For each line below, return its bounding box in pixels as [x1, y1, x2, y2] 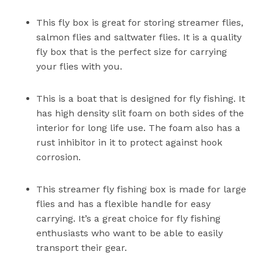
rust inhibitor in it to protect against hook [36, 137, 223, 149]
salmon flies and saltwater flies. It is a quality [36, 32, 242, 43]
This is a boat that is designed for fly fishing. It [36, 93, 246, 105]
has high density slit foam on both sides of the [36, 108, 244, 119]
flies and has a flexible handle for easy [36, 198, 211, 210]
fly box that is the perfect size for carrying [36, 46, 227, 58]
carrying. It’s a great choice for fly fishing [36, 213, 221, 225]
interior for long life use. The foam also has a [36, 122, 241, 134]
